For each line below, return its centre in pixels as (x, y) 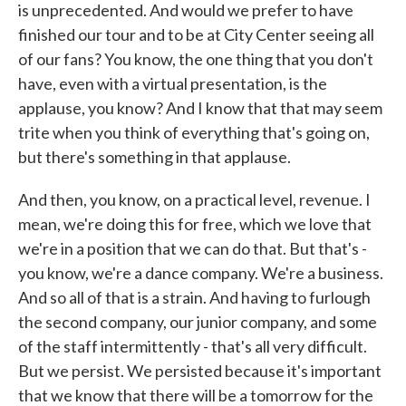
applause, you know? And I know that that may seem (200, 108)
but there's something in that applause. (155, 157)
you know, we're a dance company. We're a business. (201, 273)
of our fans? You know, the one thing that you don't (196, 59)
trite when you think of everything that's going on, (194, 132)
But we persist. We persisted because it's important (200, 371)
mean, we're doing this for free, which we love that (195, 224)
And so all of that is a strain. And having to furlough (194, 297)
